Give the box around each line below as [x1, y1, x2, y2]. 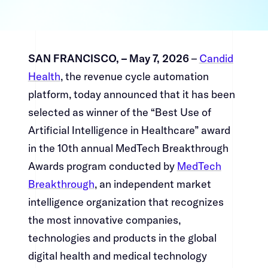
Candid [199, 51, 233, 66]
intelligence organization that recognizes [28, 195, 224, 209]
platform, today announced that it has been [28, 87, 235, 102]
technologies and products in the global [28, 231, 217, 245]
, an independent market [94, 177, 211, 191]
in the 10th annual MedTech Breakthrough [28, 141, 229, 156]
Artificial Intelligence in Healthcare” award [28, 123, 230, 138]
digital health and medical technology [28, 249, 207, 263]
